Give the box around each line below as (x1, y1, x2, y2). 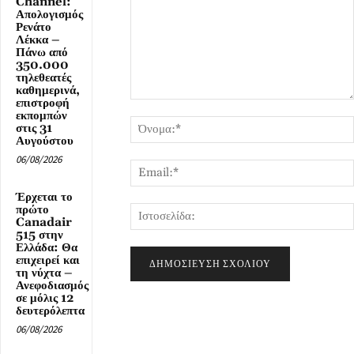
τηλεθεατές (16, 70, 71, 85)
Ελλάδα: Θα (16, 239, 77, 255)
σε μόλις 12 (16, 290, 73, 306)
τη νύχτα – (16, 265, 73, 281)
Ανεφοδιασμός (16, 277, 88, 293)
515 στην (16, 227, 63, 243)
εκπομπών (16, 107, 67, 123)
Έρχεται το (16, 189, 73, 205)
